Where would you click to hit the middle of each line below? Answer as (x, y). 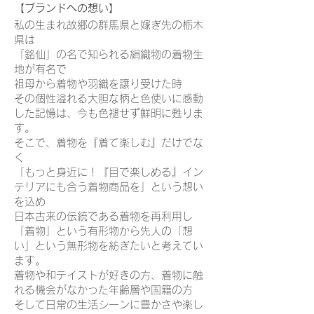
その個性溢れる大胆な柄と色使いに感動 (109, 98)
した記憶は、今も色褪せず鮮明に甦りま (109, 113)
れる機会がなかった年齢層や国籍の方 (103, 290)
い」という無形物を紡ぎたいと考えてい (109, 246)
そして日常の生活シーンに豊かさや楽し (109, 305)
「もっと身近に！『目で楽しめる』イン (109, 172)
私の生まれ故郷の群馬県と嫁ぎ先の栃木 (109, 25)
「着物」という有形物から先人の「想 (103, 231)
